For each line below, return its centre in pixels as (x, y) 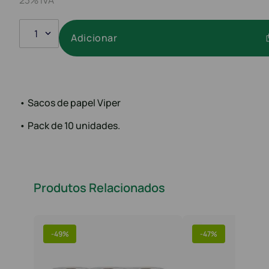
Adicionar (94, 38)
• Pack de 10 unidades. (70, 125)
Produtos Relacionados (99, 188)
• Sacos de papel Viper (70, 102)
